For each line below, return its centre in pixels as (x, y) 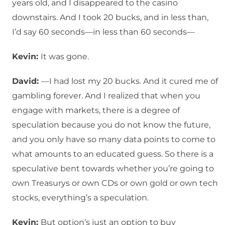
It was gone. (65, 57)
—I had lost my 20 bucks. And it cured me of (130, 81)
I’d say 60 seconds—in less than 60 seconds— (103, 32)
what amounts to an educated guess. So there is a (113, 154)
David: (27, 81)
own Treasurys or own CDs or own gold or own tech (115, 183)
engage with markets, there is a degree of (96, 110)
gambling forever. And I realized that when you (106, 96)
